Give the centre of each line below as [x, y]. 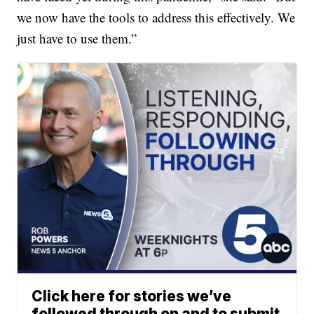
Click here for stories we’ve [132, 296]
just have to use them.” [77, 38]
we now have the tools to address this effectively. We [156, 17]
